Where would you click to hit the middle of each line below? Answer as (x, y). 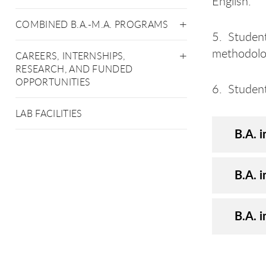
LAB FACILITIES (49, 113)
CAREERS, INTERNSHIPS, (71, 56)
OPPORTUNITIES (53, 82)
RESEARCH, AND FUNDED (74, 69)
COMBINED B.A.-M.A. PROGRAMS (92, 24)
